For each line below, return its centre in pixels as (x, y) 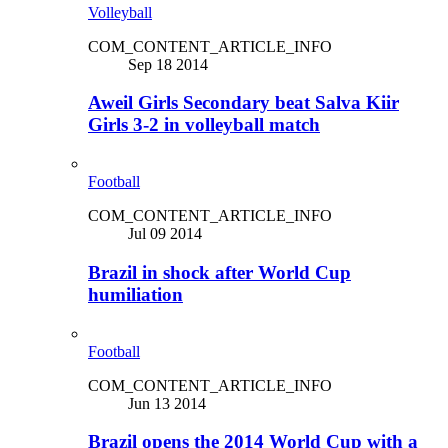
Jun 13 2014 (167, 403)
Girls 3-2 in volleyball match (204, 125)
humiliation (135, 294)
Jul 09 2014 (165, 234)
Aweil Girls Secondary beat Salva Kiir (243, 103)
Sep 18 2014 (168, 64)
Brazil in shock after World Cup (219, 272)
